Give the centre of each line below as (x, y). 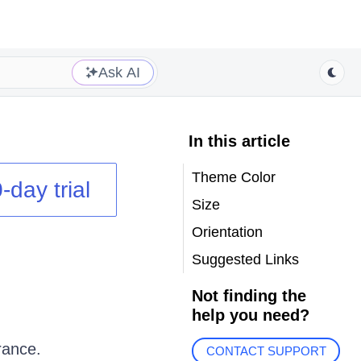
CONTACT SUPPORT (266, 351)
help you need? (250, 315)
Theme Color (233, 177)
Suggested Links (245, 259)
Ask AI (119, 72)
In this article (239, 141)
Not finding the (249, 296)
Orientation (227, 232)
